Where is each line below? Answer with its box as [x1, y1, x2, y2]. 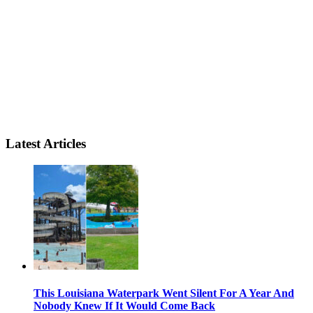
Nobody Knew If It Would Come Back [34, 299, 215, 312]
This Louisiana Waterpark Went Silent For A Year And [34, 286, 294, 299]
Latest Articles [6, 136, 86, 151]
